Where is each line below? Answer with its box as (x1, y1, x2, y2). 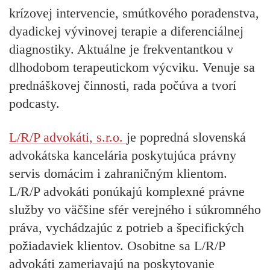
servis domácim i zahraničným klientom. (9, 166, 227, 181)
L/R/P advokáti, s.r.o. (9, 130, 123, 145)
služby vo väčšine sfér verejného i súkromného (9, 202, 261, 218)
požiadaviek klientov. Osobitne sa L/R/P (9, 238, 225, 254)
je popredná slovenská (127, 130, 246, 145)
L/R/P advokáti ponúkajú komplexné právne (9, 184, 245, 199)
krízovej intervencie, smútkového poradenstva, (9, 5, 259, 20)
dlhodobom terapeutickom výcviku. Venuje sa (9, 59, 255, 75)
